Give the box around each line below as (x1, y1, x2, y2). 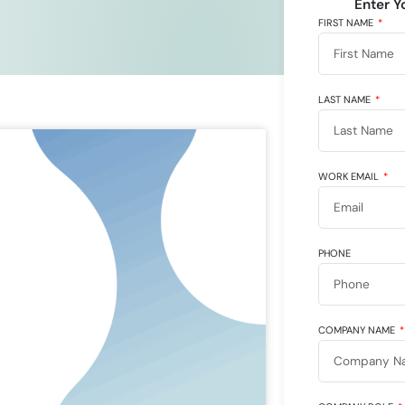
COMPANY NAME (317, 323, 398, 336)
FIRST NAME (317, 15, 376, 29)
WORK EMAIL (317, 169, 381, 183)
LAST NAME (317, 92, 373, 106)
